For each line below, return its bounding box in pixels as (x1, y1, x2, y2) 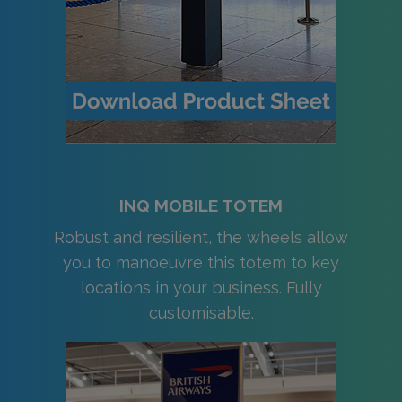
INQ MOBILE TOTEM (119, 196, 283, 216)
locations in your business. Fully (80, 278, 322, 298)
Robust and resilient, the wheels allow (54, 228, 348, 248)
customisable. (148, 303, 254, 323)
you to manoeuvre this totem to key (63, 253, 339, 273)
